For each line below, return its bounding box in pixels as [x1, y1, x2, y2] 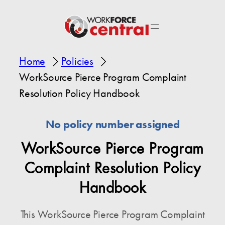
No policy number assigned [45, 117, 180, 132]
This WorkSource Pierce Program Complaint [20, 207, 205, 222]
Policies [61, 54, 93, 69]
